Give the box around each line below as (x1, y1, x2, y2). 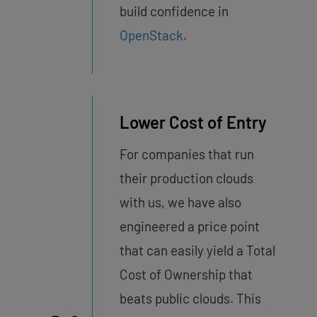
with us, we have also (119, 194, 241, 211)
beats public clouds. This (119, 290, 261, 307)
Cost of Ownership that (119, 266, 253, 283)
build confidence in (119, 3, 229, 20)
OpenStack (119, 27, 183, 44)
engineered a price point (119, 218, 260, 235)
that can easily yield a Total (119, 242, 275, 259)
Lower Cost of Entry (119, 112, 267, 133)
